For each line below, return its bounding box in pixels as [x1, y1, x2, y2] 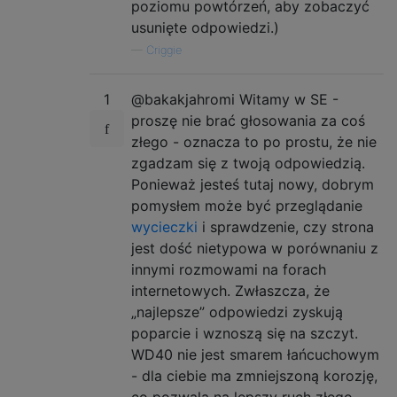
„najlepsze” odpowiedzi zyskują [131, 302, 343, 321]
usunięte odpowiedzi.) [131, 18, 279, 36]
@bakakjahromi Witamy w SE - [131, 90, 339, 108]
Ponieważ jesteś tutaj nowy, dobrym [131, 175, 374, 193]
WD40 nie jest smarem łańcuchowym [131, 345, 379, 363]
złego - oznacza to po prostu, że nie [131, 132, 377, 151]
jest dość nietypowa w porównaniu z [131, 238, 378, 257]
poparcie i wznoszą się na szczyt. [131, 323, 358, 342]
